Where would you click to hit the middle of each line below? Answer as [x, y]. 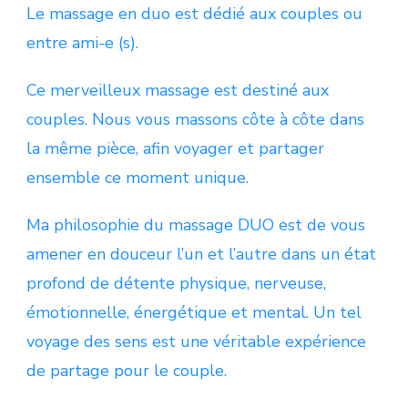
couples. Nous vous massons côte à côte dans [195, 119]
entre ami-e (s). [82, 42]
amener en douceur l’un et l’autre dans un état [201, 254]
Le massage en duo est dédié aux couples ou [194, 13]
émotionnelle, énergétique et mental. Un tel [194, 312]
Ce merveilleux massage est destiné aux [178, 90]
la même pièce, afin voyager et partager [175, 148]
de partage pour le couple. [127, 370]
